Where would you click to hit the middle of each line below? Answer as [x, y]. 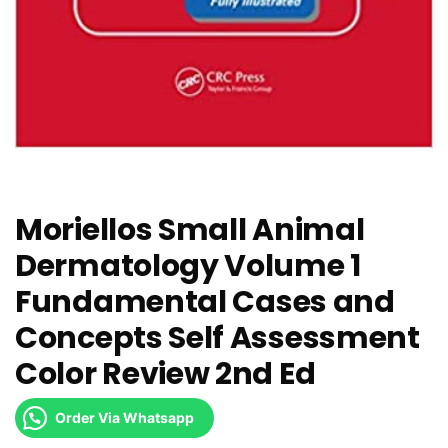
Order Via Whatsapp [124, 418]
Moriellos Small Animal [190, 230]
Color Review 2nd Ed [165, 374]
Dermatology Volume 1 [188, 266]
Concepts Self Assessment [217, 338]
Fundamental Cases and [205, 302]
